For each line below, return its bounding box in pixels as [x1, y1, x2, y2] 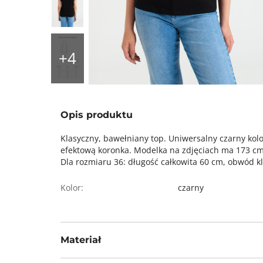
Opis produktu [60, 109, 133, 120]
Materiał [60, 234, 101, 245]
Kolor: [60, 182, 83, 193]
